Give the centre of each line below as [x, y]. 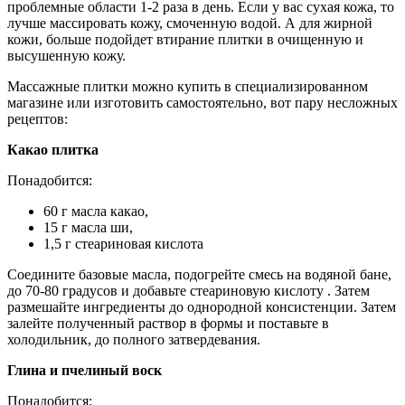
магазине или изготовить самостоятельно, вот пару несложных [202, 103]
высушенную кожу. [66, 56]
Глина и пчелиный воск [85, 371]
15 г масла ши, [88, 228]
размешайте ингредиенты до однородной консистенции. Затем [202, 307]
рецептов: [38, 119]
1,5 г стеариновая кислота [123, 244]
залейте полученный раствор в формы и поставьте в [168, 324]
